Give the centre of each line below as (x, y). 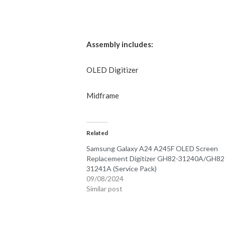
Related (97, 133)
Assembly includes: (120, 44)
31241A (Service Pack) (122, 168)
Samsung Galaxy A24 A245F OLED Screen (152, 148)
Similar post (105, 188)
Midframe (103, 95)
